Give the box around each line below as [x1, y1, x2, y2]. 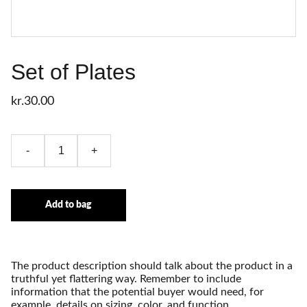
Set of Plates [11, 60, 136, 84]
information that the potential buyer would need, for [11, 286, 264, 297]
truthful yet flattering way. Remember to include [11, 273, 241, 284]
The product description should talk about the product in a [11, 260, 293, 271]
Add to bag [45, 200, 92, 210]
